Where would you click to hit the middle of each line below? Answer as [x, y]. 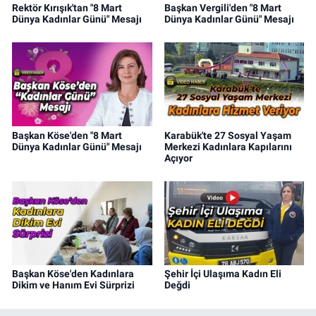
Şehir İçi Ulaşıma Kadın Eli [223, 274]
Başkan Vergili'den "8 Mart [223, 7]
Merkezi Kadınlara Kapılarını [228, 146]
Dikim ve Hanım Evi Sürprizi [73, 285]
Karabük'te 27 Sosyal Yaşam [227, 135]
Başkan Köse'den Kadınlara [73, 274]
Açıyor [178, 158]
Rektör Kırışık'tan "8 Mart [67, 7]
